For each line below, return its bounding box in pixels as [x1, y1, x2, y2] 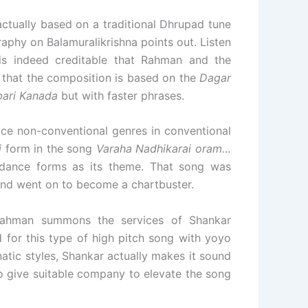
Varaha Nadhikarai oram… [96, 142, 232, 156]
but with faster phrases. [58, 88, 184, 102]
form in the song [1, 142, 96, 156]
